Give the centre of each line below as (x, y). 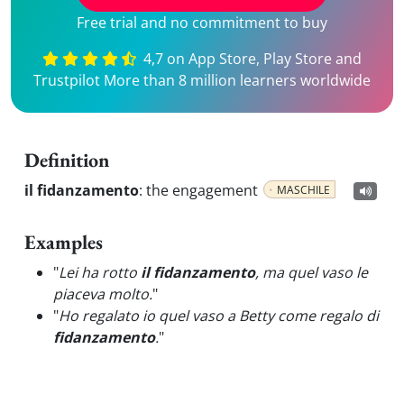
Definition (67, 160)
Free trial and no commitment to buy (202, 23)
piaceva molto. (103, 294)
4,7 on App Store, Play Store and (251, 59)
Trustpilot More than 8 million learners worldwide (202, 80)
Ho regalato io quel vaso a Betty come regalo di (219, 316)
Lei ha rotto (100, 272)
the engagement (202, 190)
